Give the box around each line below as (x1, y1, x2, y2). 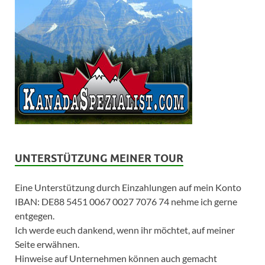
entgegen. (15, 209, 54, 221)
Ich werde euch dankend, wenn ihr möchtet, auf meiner (15, 224, 235, 235)
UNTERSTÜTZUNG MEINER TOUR (15, 151, 183, 164)
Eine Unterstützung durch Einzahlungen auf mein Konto (15, 181, 241, 193)
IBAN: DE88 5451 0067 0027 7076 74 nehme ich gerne (15, 195, 237, 207)
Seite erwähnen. (15, 238, 79, 250)
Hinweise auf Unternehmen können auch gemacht (15, 252, 217, 264)
